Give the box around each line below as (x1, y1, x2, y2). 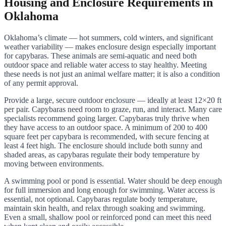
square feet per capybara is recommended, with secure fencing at (4, 132, 209, 141)
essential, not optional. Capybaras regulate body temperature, (4, 195, 197, 204)
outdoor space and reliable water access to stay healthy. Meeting (4, 61, 207, 70)
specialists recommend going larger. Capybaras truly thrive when (4, 114, 209, 123)
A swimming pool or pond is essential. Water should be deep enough (4, 177, 222, 186)
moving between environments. (4, 159, 104, 168)
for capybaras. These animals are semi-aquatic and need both (4, 51, 197, 61)
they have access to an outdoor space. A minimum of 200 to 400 (4, 123, 207, 132)
